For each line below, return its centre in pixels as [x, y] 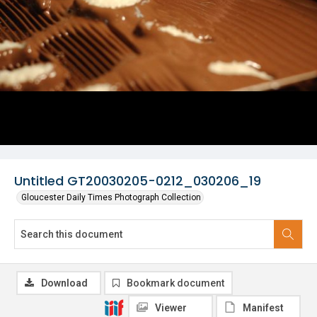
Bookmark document [175, 283]
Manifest [263, 308]
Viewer [171, 308]
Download [64, 283]
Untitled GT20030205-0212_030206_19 [138, 181]
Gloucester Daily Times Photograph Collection [111, 197]
